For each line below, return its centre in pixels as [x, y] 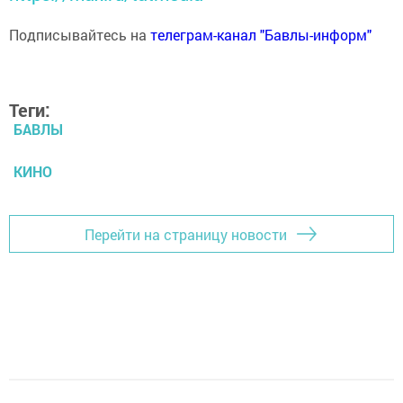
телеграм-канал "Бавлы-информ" [261, 35]
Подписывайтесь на [80, 35]
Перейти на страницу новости [186, 234]
